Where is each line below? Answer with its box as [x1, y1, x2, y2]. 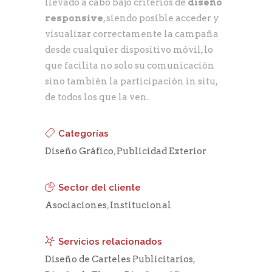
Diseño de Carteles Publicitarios [45, 253, 193, 265]
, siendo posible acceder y [103, 12, 219, 24]
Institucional [110, 199, 171, 211]
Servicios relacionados [58, 236, 162, 247]
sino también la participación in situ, [45, 75, 217, 87]
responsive [45, 12, 103, 24]
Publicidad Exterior [117, 145, 206, 157]
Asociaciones [45, 199, 107, 211]
